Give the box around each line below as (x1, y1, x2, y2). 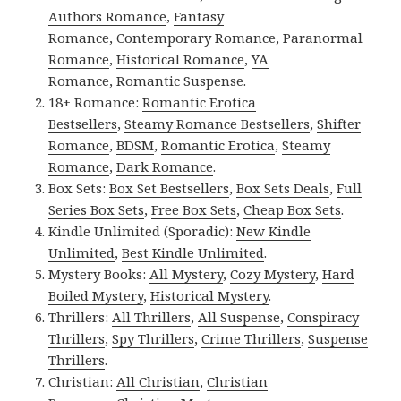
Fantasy (174, 7, 225, 26)
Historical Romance (116, 50, 245, 69)
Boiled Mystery (48, 286, 144, 305)
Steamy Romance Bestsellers (124, 115, 311, 133)
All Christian (116, 372, 200, 391)
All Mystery (149, 265, 224, 284)
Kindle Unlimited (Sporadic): (48, 222, 237, 241)
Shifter (317, 115, 362, 133)
